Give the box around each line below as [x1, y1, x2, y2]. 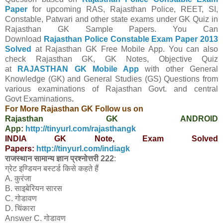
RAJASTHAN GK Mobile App [17, 65, 139, 74]
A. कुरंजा [5, 174, 31, 183]
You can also [168, 45, 219, 54]
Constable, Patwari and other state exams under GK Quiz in [5, 15, 218, 24]
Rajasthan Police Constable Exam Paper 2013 [43, 35, 219, 44]
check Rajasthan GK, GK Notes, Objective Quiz [5, 55, 218, 64]
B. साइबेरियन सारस [5, 184, 62, 193]
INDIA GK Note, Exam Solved [5, 134, 218, 143]
